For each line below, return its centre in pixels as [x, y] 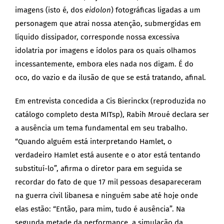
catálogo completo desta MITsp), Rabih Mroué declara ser [112, 115]
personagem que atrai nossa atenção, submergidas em [108, 24]
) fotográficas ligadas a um [156, 10]
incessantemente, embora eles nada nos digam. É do [104, 64]
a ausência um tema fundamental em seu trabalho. [101, 128]
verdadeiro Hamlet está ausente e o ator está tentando [108, 155]
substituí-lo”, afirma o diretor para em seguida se [98, 169]
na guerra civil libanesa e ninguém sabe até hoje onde [106, 196]
